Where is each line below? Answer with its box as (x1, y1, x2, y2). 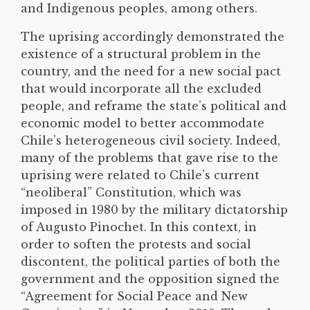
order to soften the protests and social (21, 237, 251, 251)
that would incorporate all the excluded (21, 81, 262, 95)
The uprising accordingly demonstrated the (21, 29, 284, 44)
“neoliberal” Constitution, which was (21, 185, 241, 199)
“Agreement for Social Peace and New (21, 289, 248, 303)
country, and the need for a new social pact (21, 64, 281, 78)
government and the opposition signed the (21, 271, 280, 286)
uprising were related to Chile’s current (21, 167, 259, 182)
